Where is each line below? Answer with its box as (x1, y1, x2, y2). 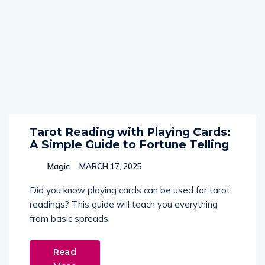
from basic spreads (30, 213, 108, 224)
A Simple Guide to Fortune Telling (30, 138, 229, 151)
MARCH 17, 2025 (77, 161, 142, 171)
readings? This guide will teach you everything (30, 199, 218, 210)
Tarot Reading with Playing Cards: (30, 125, 231, 139)
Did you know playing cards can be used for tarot (30, 185, 230, 196)
